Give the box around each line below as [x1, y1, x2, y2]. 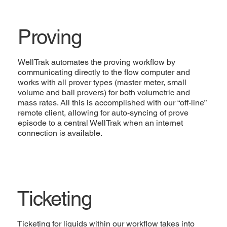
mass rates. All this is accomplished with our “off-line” [17, 97, 206, 107]
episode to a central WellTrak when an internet [17, 118, 183, 128]
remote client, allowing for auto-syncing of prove [17, 107, 188, 118]
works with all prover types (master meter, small [17, 77, 186, 87]
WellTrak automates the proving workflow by [17, 57, 175, 67]
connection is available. [17, 128, 102, 138]
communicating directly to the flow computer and [17, 67, 190, 77]
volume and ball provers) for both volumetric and [17, 87, 190, 97]
